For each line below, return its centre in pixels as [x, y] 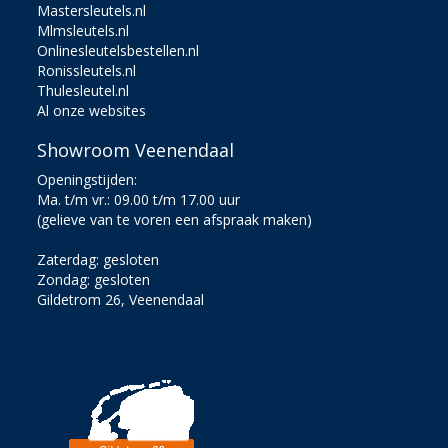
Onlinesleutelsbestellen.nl [118, 50]
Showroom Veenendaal [136, 149]
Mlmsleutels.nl [83, 30]
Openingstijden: [87, 179]
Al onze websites [92, 110]
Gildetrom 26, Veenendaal [121, 299]
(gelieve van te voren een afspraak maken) [175, 219]
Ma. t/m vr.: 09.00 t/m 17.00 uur [139, 199]
